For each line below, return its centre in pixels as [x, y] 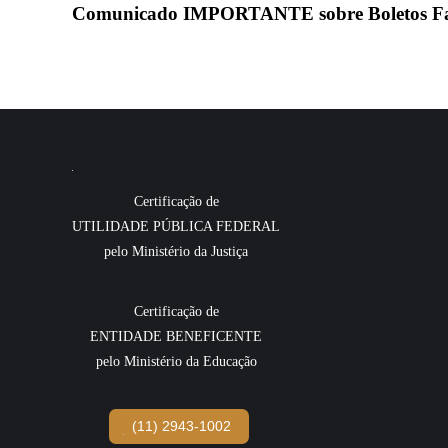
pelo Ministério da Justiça [176, 251]
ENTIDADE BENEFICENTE [176, 336]
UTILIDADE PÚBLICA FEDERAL [176, 226]
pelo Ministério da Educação [176, 361]
